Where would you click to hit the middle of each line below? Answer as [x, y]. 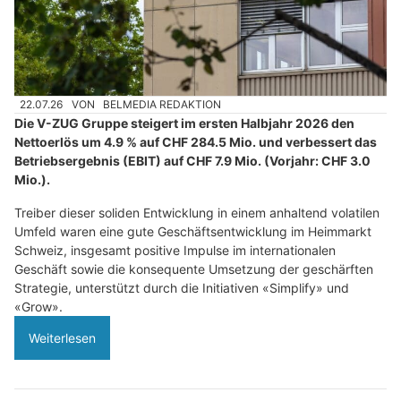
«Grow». [38, 306]
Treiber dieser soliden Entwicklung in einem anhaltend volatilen [197, 212]
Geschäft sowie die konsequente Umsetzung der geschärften [194, 269]
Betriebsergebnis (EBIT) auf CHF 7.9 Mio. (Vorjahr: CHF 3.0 [192, 160]
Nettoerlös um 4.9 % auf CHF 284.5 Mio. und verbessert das [196, 141]
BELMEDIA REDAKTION [162, 104]
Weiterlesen [62, 337]
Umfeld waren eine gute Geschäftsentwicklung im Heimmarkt [193, 231]
